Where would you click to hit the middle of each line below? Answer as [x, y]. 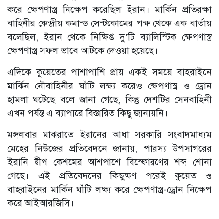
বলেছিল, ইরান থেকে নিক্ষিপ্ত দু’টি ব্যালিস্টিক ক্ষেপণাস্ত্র [109, 37]
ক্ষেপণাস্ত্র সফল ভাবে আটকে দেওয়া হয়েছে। [83, 51]
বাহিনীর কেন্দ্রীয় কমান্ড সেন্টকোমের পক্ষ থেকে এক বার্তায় [109, 23]
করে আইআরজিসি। [41, 203]
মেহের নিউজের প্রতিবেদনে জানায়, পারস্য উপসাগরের [109, 149]
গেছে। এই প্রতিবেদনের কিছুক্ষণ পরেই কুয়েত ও [109, 176]
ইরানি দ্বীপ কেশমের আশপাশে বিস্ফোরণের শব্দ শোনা [109, 162]
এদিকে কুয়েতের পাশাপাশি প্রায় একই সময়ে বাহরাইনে [109, 72]
